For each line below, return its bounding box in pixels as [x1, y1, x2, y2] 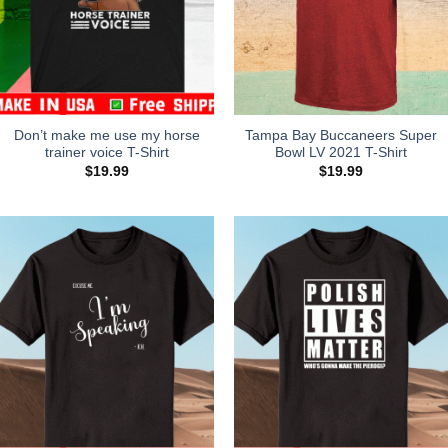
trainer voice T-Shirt [45, 145, 169, 161]
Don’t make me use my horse [14, 128, 200, 144]
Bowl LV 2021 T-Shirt [275, 145, 407, 161]
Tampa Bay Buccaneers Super [245, 128, 437, 144]
